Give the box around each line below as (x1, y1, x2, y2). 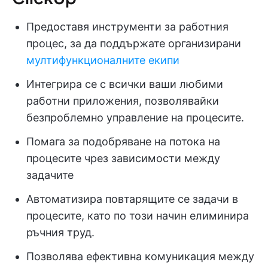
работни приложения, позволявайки (26, 94, 219, 107)
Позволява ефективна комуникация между (26, 249, 254, 263)
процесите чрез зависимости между (26, 151, 220, 165)
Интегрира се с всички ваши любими (26, 77, 223, 90)
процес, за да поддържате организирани (26, 36, 241, 50)
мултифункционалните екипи (26, 53, 179, 66)
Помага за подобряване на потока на (26, 135, 220, 148)
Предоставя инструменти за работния (26, 20, 229, 33)
